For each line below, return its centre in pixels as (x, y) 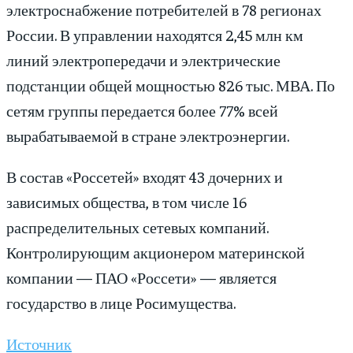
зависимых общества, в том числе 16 (126, 202)
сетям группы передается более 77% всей (142, 110)
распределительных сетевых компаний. (137, 227)
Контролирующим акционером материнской (156, 252)
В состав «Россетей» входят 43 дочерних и (145, 176)
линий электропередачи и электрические (143, 60)
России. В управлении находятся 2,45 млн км (155, 35)
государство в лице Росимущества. (121, 303)
